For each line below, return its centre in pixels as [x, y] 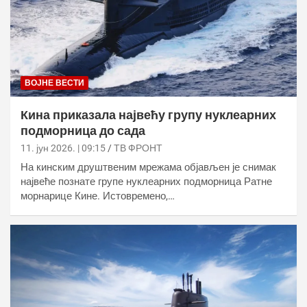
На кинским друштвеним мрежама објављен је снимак [148, 167]
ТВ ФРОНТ [138, 148]
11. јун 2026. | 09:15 [63, 148]
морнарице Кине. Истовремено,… [98, 196]
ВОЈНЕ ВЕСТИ [54, 83]
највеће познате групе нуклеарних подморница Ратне [146, 181]
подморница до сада [83, 130]
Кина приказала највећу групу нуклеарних [148, 114]
